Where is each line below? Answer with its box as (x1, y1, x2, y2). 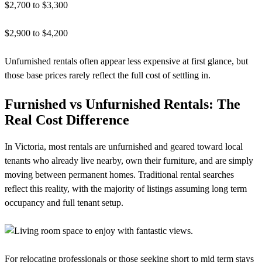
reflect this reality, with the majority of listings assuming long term (5, 183, 247, 194)
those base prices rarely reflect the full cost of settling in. (5, 70, 211, 80)
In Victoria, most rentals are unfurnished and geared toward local (5, 141, 243, 151)
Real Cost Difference (5, 112, 129, 127)
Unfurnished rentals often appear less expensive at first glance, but (5, 56, 248, 66)
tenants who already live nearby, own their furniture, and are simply (5, 155, 253, 166)
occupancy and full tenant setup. (5, 197, 123, 208)
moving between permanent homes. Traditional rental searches (5, 169, 234, 180)
